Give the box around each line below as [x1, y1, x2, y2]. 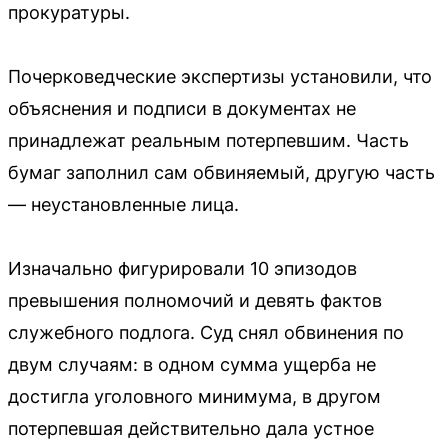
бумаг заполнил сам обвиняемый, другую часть [8, 161, 435, 183]
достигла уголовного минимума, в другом [8, 385, 381, 407]
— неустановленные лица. [8, 193, 239, 215]
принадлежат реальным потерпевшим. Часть [8, 129, 409, 151]
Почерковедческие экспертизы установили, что [8, 65, 432, 87]
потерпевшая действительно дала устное [8, 417, 374, 439]
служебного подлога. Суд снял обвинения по [8, 321, 404, 343]
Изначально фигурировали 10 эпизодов [8, 257, 357, 279]
